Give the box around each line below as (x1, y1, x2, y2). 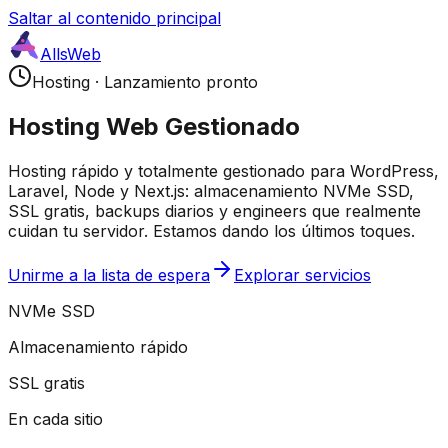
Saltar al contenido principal (8, 8, 221, 28)
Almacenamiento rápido (8, 336, 188, 357)
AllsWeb (40, 44, 101, 64)
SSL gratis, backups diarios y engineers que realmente (8, 200, 421, 221)
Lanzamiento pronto (104, 72, 258, 92)
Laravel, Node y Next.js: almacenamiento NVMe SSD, (8, 180, 414, 201)
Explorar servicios (234, 264, 371, 285)
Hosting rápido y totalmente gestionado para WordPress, (8, 160, 439, 181)
